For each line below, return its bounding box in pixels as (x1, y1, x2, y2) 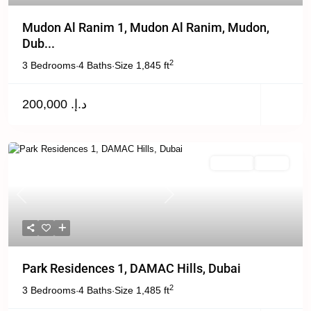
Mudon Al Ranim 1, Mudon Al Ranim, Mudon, (22, 20, 269, 35)
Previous (20, 194, 56, 205)
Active (261, 159, 282, 167)
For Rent (217, 159, 247, 167)
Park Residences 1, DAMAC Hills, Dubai (22, 261, 241, 276)
